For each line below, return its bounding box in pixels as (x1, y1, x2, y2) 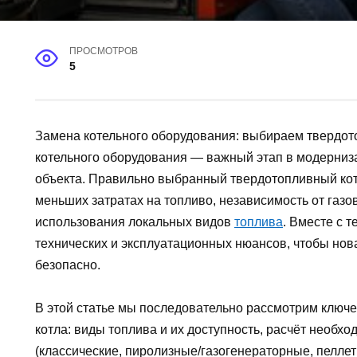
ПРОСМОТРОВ (69, 46, 139, 56)
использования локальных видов (35, 215, 234, 229)
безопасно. (35, 258, 100, 272)
